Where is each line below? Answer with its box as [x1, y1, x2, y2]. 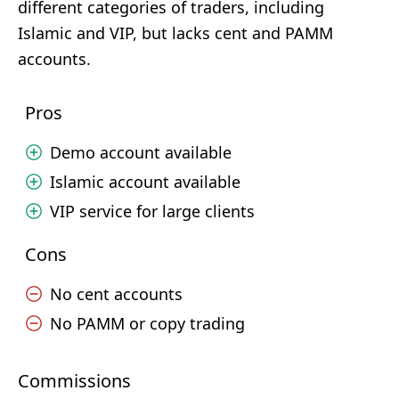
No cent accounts [50, 283, 183, 305]
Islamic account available [50, 171, 240, 192]
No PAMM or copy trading [50, 313, 245, 334]
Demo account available [50, 142, 232, 163]
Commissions [18, 369, 131, 393]
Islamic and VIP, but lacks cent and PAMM [18, 22, 333, 44]
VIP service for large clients [50, 200, 255, 222]
